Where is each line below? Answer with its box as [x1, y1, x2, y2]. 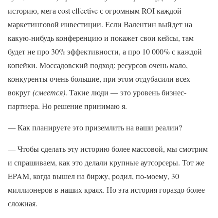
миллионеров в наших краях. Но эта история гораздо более [8, 184, 205, 195]
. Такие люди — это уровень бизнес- [65, 87, 186, 97]
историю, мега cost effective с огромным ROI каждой [8, 5, 182, 16]
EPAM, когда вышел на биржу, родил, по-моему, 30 [8, 171, 179, 181]
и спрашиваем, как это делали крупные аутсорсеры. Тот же [8, 157, 204, 167]
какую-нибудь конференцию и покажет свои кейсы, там [8, 33, 194, 43]
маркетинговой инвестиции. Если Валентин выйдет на [8, 19, 192, 29]
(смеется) [33, 87, 65, 97]
